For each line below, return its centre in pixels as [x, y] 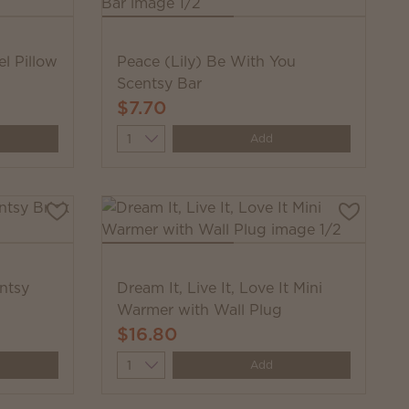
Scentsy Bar [159, 83]
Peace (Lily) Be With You [206, 61]
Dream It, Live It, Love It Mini [220, 288]
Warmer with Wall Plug [199, 309]
